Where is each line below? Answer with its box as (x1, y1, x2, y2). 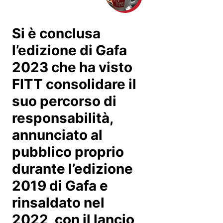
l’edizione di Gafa (12, 41, 127, 59)
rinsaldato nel (12, 194, 105, 211)
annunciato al (12, 126, 103, 143)
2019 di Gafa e (12, 177, 108, 194)
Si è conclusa (12, 24, 101, 42)
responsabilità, (12, 109, 113, 126)
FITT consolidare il (12, 75, 136, 93)
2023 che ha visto (12, 58, 132, 76)
